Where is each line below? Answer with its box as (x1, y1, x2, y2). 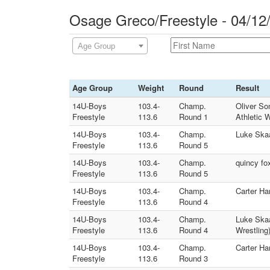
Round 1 (179, 111, 208, 122)
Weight (138, 82, 164, 93)
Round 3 (179, 253, 208, 264)
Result (236, 82, 259, 93)
